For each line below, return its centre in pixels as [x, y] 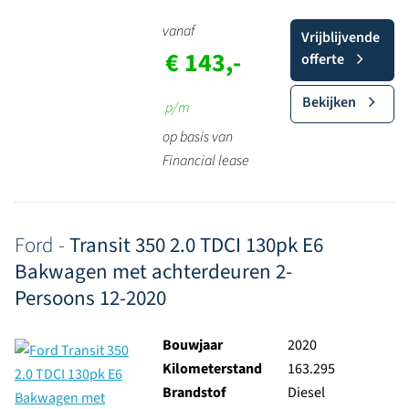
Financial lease [205, 161]
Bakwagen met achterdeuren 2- [153, 272]
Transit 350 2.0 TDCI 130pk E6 [196, 245]
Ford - [42, 245]
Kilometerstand [212, 369]
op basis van [197, 137]
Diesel [306, 393]
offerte [322, 59]
